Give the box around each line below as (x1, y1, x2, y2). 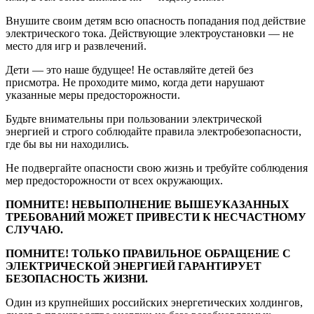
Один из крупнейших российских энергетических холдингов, (6, 296, 303, 308)
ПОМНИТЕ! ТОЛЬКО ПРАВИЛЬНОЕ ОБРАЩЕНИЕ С (6, 247, 291, 259)
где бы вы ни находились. (6, 137, 129, 150)
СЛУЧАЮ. (6, 223, 63, 235)
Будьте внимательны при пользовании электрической (6, 112, 262, 125)
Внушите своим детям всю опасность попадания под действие (6, 14, 306, 27)
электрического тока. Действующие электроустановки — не (6, 27, 294, 39)
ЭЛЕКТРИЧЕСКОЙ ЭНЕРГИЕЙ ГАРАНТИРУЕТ (6, 259, 261, 272)
